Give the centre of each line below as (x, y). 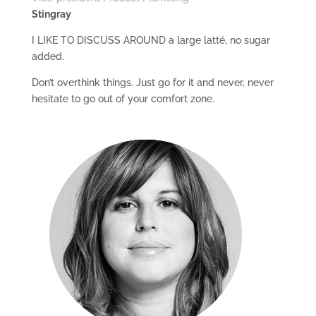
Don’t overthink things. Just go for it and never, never (152, 83)
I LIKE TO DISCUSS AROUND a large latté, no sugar (151, 40)
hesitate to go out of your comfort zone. (123, 99)
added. (48, 56)
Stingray (51, 14)
